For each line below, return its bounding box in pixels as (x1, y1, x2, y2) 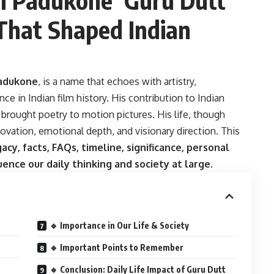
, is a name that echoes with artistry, (38, 75, 196, 87)
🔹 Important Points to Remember (50, 242, 184, 253)
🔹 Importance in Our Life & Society (50, 220, 190, 231)
